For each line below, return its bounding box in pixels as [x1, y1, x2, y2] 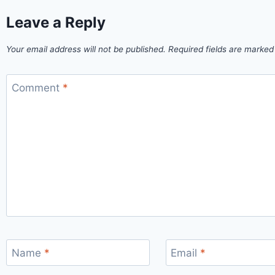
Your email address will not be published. [6, 44, 166, 54]
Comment [11, 82, 63, 95]
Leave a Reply [6, 13, 106, 31]
